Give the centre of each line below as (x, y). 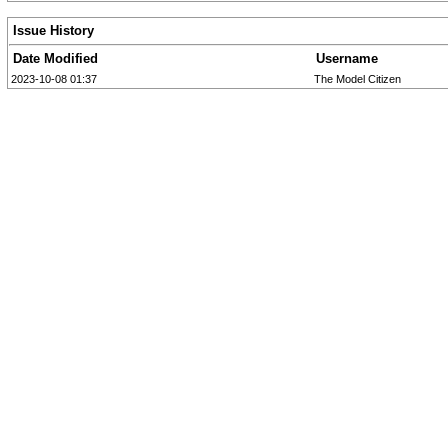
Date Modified (55, 58)
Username (347, 58)
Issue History (53, 30)
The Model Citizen (357, 79)
